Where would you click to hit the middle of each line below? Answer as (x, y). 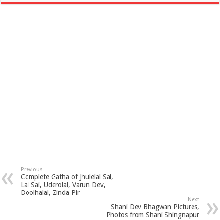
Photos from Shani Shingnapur (152, 215)
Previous (32, 170)
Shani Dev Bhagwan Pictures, (155, 207)
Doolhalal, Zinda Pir (50, 193)
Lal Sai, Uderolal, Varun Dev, (63, 185)
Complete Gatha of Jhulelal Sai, (67, 177)
